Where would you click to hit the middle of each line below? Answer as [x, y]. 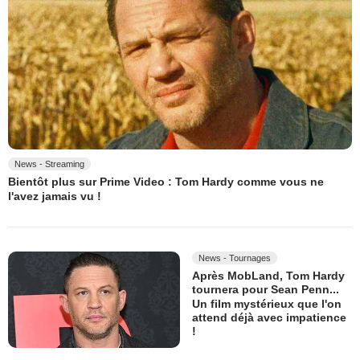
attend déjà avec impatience [269, 318]
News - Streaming [49, 164]
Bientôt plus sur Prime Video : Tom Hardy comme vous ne [166, 182]
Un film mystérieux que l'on [267, 303]
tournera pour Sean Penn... [266, 290]
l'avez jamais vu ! [55, 196]
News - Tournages [235, 258]
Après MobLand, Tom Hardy [268, 276]
